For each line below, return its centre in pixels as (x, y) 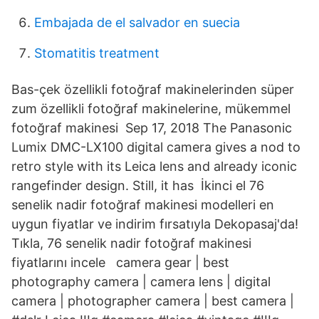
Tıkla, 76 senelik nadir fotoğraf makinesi (131, 243)
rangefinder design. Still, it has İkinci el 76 (138, 185)
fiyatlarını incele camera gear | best (120, 262)
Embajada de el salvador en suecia (137, 22)
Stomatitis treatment (97, 53)
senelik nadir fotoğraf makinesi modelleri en (143, 205)
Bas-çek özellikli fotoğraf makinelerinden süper (153, 89)
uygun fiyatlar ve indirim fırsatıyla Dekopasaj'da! (155, 224)
